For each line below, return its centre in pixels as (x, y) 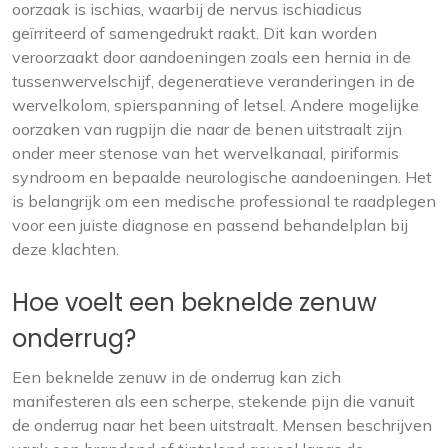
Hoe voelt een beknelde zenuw (194, 302)
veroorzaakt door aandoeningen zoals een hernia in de (211, 56)
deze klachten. (65, 248)
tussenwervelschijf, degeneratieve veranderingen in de (213, 80)
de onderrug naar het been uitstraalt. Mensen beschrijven (222, 424)
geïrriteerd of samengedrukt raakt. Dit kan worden (194, 32)
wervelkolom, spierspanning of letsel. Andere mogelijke (215, 104)
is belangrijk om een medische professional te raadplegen (224, 200)
